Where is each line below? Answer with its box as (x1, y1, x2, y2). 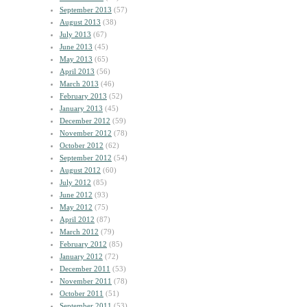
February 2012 (60, 240, 107, 248)
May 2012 (60, 203, 93, 211)
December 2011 (60, 265, 110, 273)
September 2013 (60, 5, 112, 14)
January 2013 (60, 104, 103, 112)
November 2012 (60, 129, 112, 137)
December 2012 (60, 116, 110, 125)
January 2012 (60, 252, 103, 260)
